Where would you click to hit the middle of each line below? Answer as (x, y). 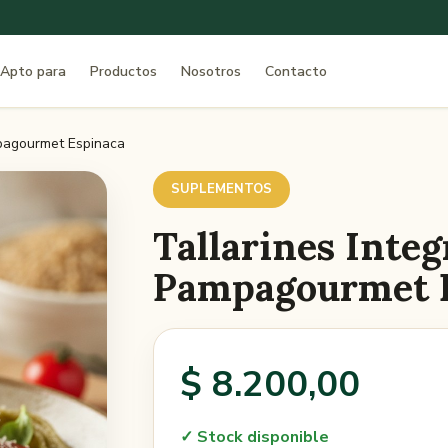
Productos (124, 71)
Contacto (296, 71)
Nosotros (211, 71)
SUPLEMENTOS (221, 189)
